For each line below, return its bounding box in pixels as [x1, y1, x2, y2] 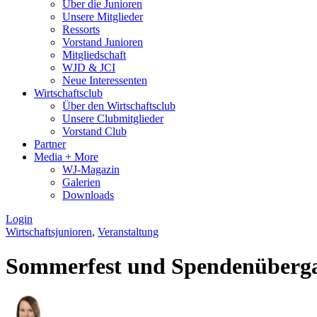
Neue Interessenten [62, 74, 147, 86]
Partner [34, 137, 66, 150]
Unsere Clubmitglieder [62, 112, 163, 125]
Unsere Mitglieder [62, 10, 143, 23]
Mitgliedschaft [62, 48, 126, 61]
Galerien [62, 175, 100, 188]
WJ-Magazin [62, 163, 120, 175]
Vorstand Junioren [62, 35, 143, 48]
